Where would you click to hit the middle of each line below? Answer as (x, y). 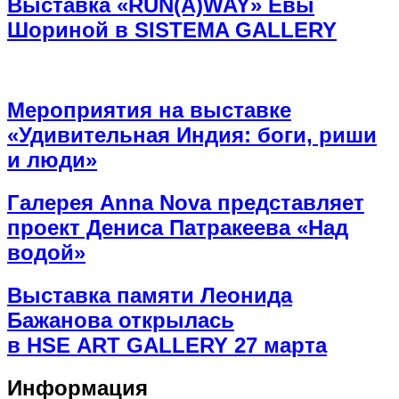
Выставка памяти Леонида (150, 295)
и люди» (52, 159)
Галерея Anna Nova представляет (186, 202)
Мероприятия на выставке (149, 110)
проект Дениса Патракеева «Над (178, 227)
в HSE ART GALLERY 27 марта (167, 345)
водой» (46, 252)
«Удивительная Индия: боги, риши (192, 134)
